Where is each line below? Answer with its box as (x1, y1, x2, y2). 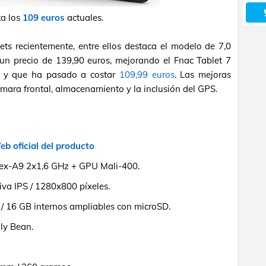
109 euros (23, 12, 65, 23)
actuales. (65, 12, 103, 23)
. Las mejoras (174, 69, 232, 80)
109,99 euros (119, 69, 175, 80)
